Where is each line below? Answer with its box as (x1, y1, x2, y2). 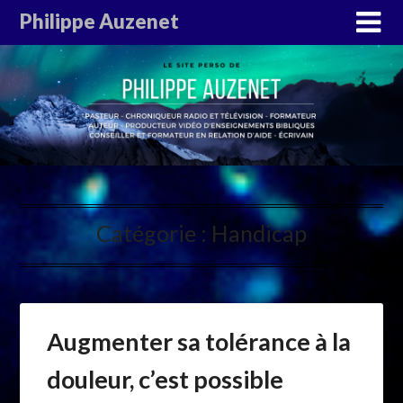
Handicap (211, 219, 307, 247)
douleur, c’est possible (47, 364, 284, 395)
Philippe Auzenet (20, 9, 180, 33)
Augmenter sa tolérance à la (47, 327, 352, 357)
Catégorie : (96, 219, 211, 247)
